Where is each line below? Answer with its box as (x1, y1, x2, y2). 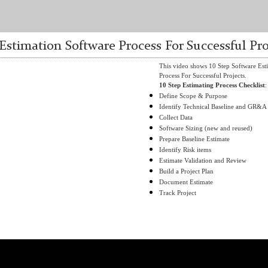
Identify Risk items (159, 146, 211, 153)
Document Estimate (159, 178, 213, 185)
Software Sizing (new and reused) (159, 124, 252, 132)
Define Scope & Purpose (159, 92, 227, 99)
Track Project (159, 189, 196, 196)
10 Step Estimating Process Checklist (159, 81, 265, 89)
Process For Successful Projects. (159, 72, 246, 79)
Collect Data (159, 114, 193, 121)
